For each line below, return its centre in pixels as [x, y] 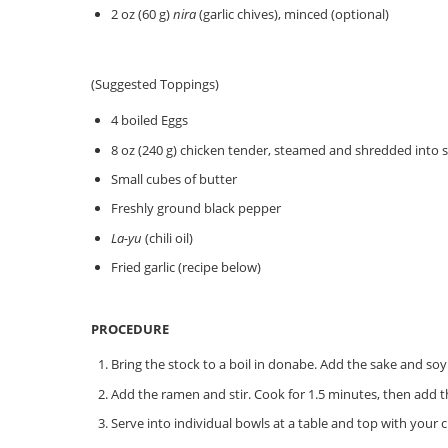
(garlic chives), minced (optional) [292, 14]
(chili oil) [167, 237]
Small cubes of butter [173, 178]
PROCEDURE [130, 329]
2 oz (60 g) [141, 14]
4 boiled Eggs [149, 120]
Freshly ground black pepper [195, 208]
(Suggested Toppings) [155, 83]
